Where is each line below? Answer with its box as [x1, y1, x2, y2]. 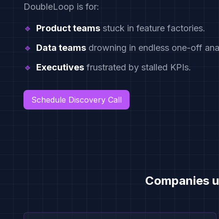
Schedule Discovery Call [31, 95, 122, 105]
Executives [36, 62, 84, 72]
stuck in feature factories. [100, 23, 205, 33]
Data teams [36, 43, 86, 53]
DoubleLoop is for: [23, 1, 99, 12]
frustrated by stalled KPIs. [84, 62, 191, 72]
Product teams [36, 23, 100, 33]
